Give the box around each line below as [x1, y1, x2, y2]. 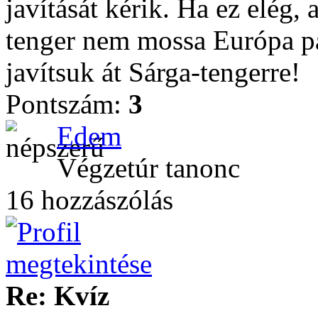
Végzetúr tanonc [57, 153, 240, 183]
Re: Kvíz [6, 280, 109, 311]
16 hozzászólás [6, 185, 173, 215]
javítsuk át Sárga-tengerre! [6, 57, 300, 87]
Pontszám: [6, 89, 128, 119]
